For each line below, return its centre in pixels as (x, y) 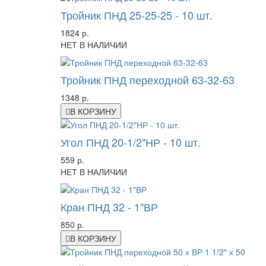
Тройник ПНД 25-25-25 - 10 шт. (137, 15)
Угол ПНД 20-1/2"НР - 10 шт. (131, 142)
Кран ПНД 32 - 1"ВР (109, 207)
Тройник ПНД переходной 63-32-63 (148, 80)
